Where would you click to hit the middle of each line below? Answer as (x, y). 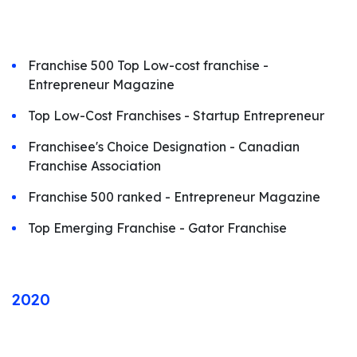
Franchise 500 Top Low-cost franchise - (148, 65)
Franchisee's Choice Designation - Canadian (164, 147)
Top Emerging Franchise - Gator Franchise (157, 228)
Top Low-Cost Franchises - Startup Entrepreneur (176, 116)
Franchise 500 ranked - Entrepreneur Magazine (174, 197)
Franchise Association (94, 166)
